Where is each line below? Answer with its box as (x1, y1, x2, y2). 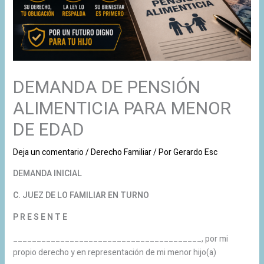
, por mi (201, 232, 228, 245)
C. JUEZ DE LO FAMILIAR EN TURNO (12, 189, 149, 202)
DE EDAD (12, 117, 84, 143)
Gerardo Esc (173, 146, 217, 159)
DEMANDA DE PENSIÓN (12, 74, 200, 101)
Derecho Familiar (90, 146, 151, 159)
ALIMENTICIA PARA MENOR (12, 95, 231, 122)
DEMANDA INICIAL (12, 167, 82, 180)
